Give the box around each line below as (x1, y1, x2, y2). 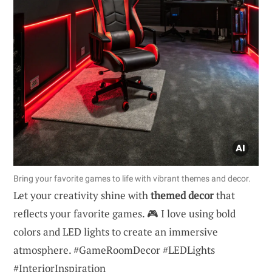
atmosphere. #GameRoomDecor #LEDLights (13, 242, 215, 257)
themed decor (151, 188, 214, 202)
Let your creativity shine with (13, 188, 151, 202)
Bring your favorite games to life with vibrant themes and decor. (13, 173, 251, 183)
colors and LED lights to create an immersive (13, 224, 218, 239)
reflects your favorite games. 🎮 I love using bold (13, 206, 236, 220)
